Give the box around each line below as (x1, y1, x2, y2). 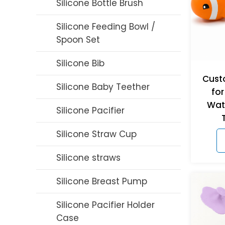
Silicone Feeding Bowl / (56, 20, 155, 33)
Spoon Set (56, 33, 100, 46)
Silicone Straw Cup (56, 128, 137, 140)
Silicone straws (56, 151, 121, 164)
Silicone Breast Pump (56, 175, 147, 187)
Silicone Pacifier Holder (56, 198, 155, 211)
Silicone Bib (56, 57, 104, 69)
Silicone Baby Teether (56, 80, 150, 93)
